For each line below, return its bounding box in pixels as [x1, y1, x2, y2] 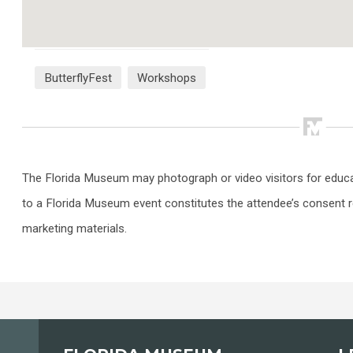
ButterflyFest [43, 70, 112, 85]
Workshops [137, 70, 197, 85]
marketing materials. [22, 221, 128, 236]
